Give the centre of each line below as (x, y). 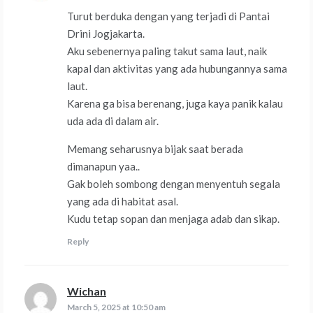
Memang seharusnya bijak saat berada (155, 149)
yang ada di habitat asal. (123, 202)
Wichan (87, 291)
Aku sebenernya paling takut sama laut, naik (167, 51)
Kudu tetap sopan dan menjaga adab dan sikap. (173, 219)
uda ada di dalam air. (113, 121)
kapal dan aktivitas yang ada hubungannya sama (177, 69)
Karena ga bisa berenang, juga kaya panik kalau (175, 104)
